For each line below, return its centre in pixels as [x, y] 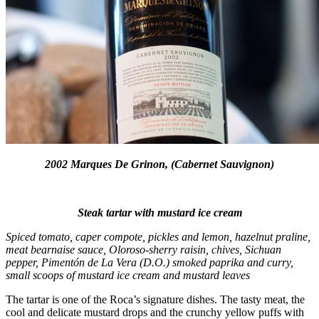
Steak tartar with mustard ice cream [159, 212]
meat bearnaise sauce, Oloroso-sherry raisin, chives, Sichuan [143, 249]
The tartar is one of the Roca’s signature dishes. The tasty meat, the [155, 299]
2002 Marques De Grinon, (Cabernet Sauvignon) [159, 164]
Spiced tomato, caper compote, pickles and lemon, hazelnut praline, [158, 236]
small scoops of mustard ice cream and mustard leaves [128, 275]
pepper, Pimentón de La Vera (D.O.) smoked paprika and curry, [150, 262]
